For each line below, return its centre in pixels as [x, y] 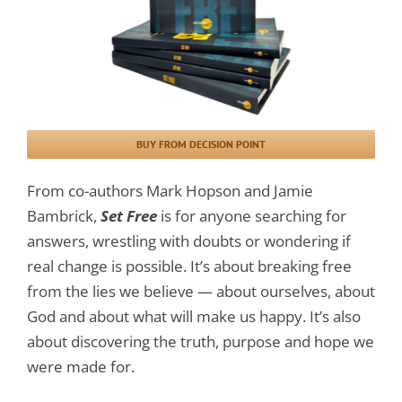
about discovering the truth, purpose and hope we [201, 341]
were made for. [81, 366]
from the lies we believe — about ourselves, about [201, 291]
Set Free [131, 215]
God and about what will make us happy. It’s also [194, 316]
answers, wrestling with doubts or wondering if [189, 240]
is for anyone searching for [253, 215]
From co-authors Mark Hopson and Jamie [170, 190]
